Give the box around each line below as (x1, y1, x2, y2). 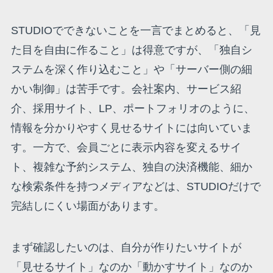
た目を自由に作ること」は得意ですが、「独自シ (10, 43, 252, 56)
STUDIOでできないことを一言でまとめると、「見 (10, 24, 261, 37)
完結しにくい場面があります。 (10, 199, 165, 212)
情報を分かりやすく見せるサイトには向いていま (10, 121, 252, 134)
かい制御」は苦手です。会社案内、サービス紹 (10, 82, 241, 95)
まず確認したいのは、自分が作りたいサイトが (10, 241, 241, 253)
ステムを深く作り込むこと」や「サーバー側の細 (10, 63, 252, 76)
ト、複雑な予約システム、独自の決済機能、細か (10, 160, 252, 173)
